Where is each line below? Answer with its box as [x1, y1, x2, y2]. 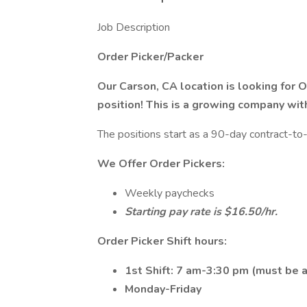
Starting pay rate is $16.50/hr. [125, 204, 278, 219]
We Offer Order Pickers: [97, 156, 225, 171]
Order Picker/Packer [97, 49, 204, 64]
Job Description [97, 20, 170, 35]
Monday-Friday [125, 282, 201, 297]
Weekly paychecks [125, 186, 214, 201]
